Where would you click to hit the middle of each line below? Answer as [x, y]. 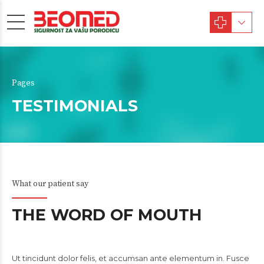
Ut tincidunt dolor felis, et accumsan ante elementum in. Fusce [131, 258]
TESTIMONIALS [75, 106]
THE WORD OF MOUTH [107, 215]
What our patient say [50, 184]
